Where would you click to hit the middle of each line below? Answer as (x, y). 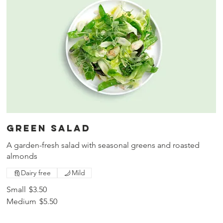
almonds (22, 156)
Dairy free (36, 173)
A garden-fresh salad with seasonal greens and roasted (103, 145)
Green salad (49, 128)
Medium (22, 202)
